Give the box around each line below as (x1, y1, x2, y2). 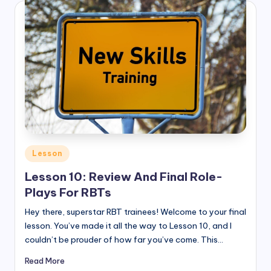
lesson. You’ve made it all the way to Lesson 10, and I (25, 220, 232, 231)
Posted (24, 146, 52, 157)
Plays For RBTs (25, 184, 111, 200)
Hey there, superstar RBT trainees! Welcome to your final (25, 206, 246, 217)
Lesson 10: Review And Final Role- (25, 169, 223, 184)
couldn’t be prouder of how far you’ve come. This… (25, 233, 223, 245)
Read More (25, 256, 65, 266)
